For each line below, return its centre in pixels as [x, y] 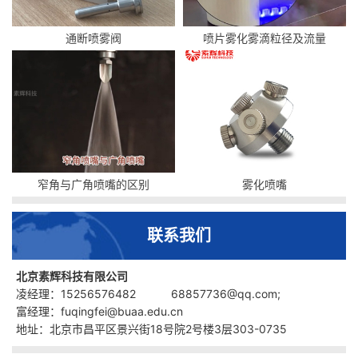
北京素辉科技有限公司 [72, 276]
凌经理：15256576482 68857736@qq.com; [148, 294]
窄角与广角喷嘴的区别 [93, 185]
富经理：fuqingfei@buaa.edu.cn [99, 312]
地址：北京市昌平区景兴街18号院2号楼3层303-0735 [153, 329]
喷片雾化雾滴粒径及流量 [265, 38]
